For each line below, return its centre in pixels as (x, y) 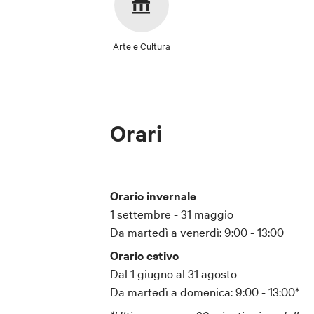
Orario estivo (144, 255)
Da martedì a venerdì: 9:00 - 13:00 (197, 231)
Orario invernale (153, 195)
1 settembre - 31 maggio (172, 213)
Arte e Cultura (142, 45)
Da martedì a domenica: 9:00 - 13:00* (205, 292)
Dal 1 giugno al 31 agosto (173, 273)
